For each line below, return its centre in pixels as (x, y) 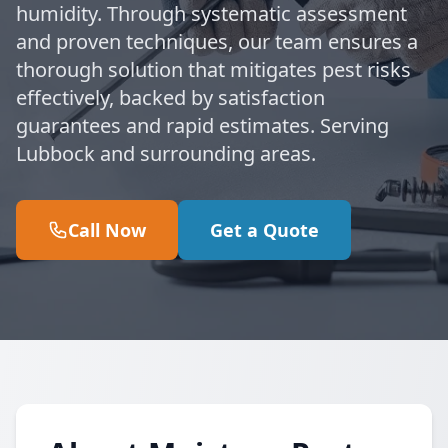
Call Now (107, 230)
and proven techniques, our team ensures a (217, 41)
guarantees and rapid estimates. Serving (202, 125)
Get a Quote (264, 230)
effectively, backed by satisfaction (170, 97)
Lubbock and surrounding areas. (166, 153)
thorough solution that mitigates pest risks (213, 69)
